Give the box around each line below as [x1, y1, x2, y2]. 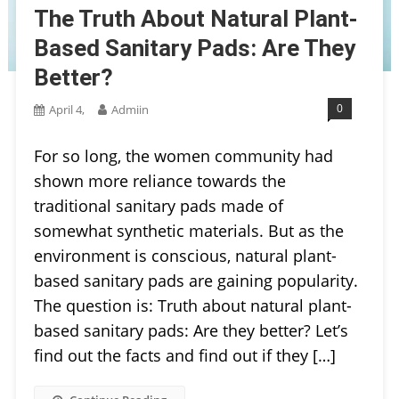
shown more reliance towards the [33, 169, 286, 191]
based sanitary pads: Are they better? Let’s [33, 319, 348, 341]
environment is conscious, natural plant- [33, 244, 337, 266]
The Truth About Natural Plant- [33, 4, 358, 32]
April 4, [48, 101, 85, 118]
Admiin [110, 101, 149, 118]
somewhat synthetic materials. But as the [33, 219, 344, 241]
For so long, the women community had [33, 144, 333, 167]
